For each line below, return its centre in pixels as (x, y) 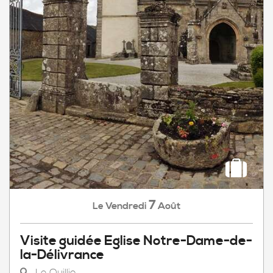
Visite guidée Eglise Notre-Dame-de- (136, 241)
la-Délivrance (62, 255)
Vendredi (126, 206)
